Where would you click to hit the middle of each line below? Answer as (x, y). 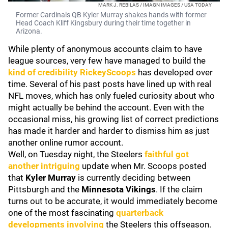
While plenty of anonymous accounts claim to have (105, 49)
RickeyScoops (108, 72)
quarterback (140, 213)
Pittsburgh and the (45, 189)
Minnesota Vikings (119, 189)
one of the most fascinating (62, 213)
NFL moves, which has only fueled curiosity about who (111, 96)
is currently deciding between (133, 178)
